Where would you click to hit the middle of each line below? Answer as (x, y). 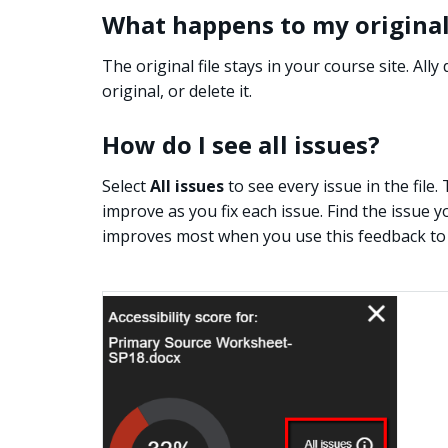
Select (126, 186)
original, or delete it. (177, 91)
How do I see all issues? (241, 145)
